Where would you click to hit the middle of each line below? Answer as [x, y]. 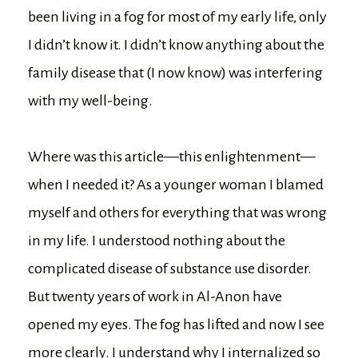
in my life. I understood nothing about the [157, 240]
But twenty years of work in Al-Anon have [155, 296]
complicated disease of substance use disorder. [170, 268]
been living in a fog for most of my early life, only [177, 16]
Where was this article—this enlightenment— [172, 156]
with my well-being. [90, 100]
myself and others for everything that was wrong [177, 212]
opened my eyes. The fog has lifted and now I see [176, 324]
